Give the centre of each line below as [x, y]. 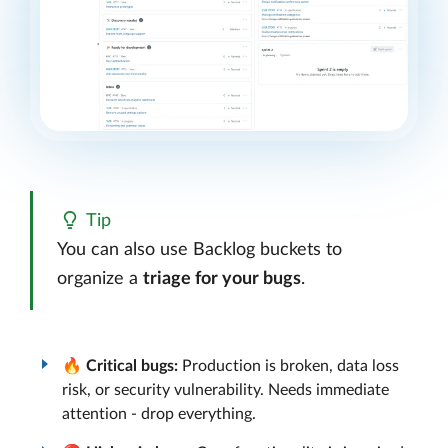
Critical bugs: [132, 365]
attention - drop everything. [159, 413]
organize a [100, 279]
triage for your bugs [222, 279]
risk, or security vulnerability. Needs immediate [225, 389]
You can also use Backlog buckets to [199, 250]
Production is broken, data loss [288, 365]
